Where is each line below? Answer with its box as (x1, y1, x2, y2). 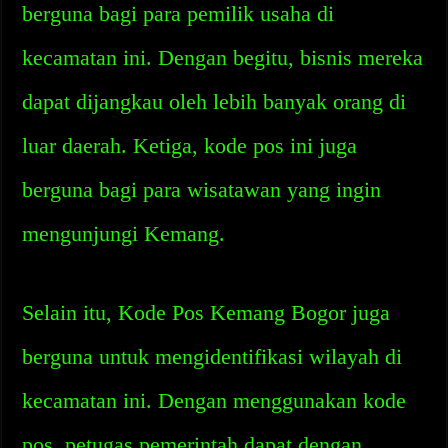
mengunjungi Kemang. (22, 221, 226, 246)
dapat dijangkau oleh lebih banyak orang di (22, 89, 407, 114)
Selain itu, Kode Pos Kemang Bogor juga (22, 300, 391, 325)
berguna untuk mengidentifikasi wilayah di (22, 344, 403, 369)
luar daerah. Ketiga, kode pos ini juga (22, 133, 358, 158)
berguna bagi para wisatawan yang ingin (22, 177, 382, 202)
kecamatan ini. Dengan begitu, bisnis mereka (22, 45, 424, 70)
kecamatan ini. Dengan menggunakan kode (22, 388, 407, 413)
